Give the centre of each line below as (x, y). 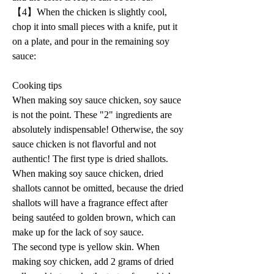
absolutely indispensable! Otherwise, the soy (99, 129)
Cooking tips (38, 85)
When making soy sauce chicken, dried (89, 173)
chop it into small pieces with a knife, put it (96, 26)
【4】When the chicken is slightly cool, (91, 12)
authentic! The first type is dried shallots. (91, 158)
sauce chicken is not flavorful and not (85, 144)
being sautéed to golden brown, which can (95, 217)
